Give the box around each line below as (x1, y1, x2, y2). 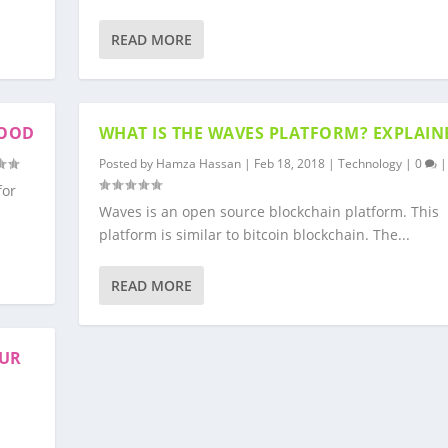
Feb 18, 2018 (253, 155, 325, 172)
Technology (337, 155, 402, 172)
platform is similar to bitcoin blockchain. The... (98, 225, 410, 244)
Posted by (98, 155, 156, 172)
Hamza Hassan (155, 155, 241, 172)
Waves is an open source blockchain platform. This (98, 202, 439, 221)
